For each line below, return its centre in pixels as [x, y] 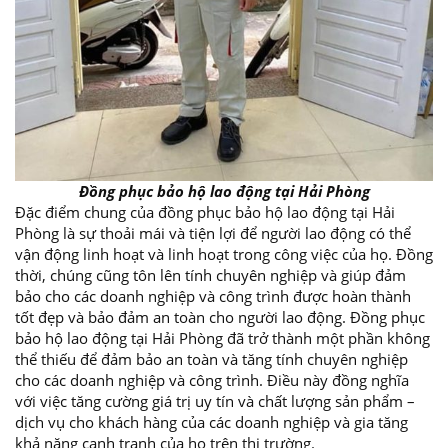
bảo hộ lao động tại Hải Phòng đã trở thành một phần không [222, 338]
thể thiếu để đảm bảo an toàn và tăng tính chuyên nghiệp [211, 359]
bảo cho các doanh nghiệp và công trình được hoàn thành [213, 296]
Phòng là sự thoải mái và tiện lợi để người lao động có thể [213, 233]
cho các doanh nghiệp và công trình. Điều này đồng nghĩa [212, 380]
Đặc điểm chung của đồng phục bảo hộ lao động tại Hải [205, 212]
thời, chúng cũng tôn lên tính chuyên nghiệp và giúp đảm [210, 275]
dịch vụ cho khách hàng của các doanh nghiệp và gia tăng [211, 422]
